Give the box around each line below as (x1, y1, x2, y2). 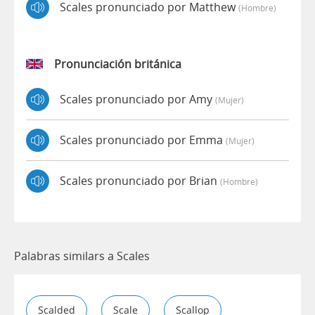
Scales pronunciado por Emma (60, 132, 226, 148)
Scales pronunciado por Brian (60, 173, 220, 189)
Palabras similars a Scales (14, 247, 150, 264)
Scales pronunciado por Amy (60, 91, 215, 108)
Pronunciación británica (54, 56, 181, 72)
